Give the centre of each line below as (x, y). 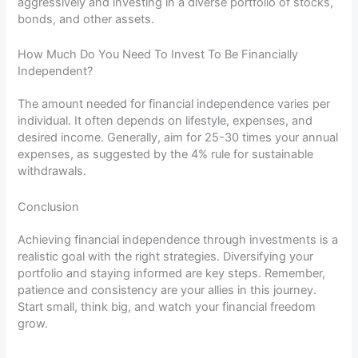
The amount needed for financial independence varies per (174, 104)
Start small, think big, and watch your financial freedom (167, 306)
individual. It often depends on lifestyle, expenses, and (165, 121)
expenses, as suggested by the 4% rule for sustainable (166, 155)
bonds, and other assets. (86, 19)
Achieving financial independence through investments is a (178, 239)
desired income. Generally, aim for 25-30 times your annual (178, 138)
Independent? (56, 72)
